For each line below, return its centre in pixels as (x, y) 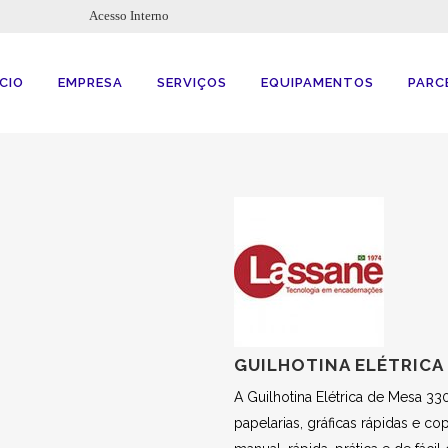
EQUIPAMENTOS (317, 82)
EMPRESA (90, 82)
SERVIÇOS (192, 82)
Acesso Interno (129, 15)
